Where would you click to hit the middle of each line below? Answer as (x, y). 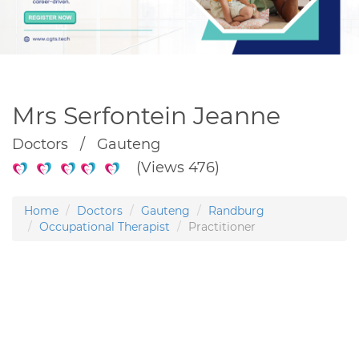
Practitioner (222, 226)
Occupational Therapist (105, 226)
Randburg (236, 210)
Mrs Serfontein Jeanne (146, 115)
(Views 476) (170, 167)
